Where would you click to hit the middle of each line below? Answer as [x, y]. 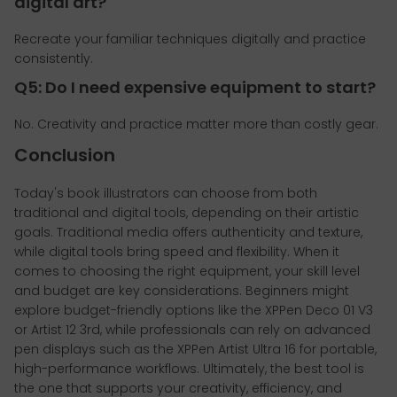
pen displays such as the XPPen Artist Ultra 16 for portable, [195, 349]
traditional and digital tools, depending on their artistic [187, 212]
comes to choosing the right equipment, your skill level [187, 271]
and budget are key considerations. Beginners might [182, 290]
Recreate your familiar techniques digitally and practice [190, 39]
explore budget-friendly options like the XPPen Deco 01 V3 [194, 310]
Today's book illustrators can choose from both [166, 193]
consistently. [54, 58]
